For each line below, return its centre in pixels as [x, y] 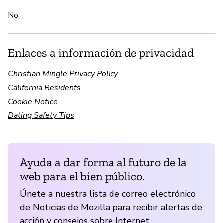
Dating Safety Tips [41, 115]
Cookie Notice [33, 101]
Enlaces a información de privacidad [101, 52]
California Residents [44, 87]
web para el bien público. [82, 176]
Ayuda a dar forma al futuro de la [103, 162]
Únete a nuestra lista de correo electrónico [108, 193]
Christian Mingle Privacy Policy [63, 73]
